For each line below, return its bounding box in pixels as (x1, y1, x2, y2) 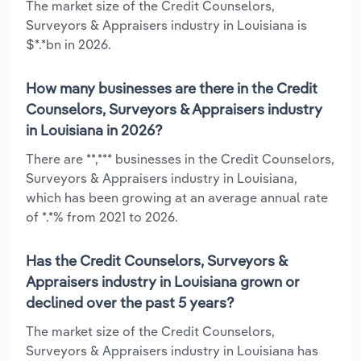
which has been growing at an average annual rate (26, 189, 328, 205)
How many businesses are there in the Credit (26, 78, 317, 98)
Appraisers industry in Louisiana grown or (26, 272, 300, 291)
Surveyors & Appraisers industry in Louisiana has (26, 342, 318, 359)
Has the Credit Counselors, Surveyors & (26, 251, 287, 270)
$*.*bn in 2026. (26, 35, 111, 52)
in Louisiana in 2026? (26, 120, 163, 139)
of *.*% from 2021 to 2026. (26, 208, 178, 225)
